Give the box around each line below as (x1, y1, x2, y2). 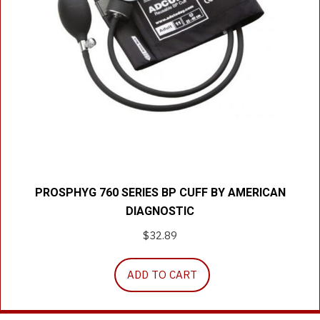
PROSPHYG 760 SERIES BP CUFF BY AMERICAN (34, 185, 286, 199)
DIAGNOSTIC (126, 204, 194, 218)
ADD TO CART (126, 267, 197, 281)
